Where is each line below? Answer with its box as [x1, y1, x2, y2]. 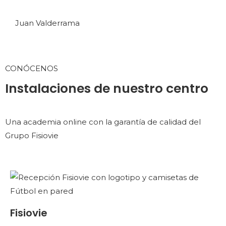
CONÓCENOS [5, 63, 58, 73]
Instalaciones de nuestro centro [5, 79, 208, 97]
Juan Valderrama [15, 18, 80, 28]
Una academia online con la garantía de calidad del [5, 117, 201, 127]
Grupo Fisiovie [5, 130, 59, 140]
